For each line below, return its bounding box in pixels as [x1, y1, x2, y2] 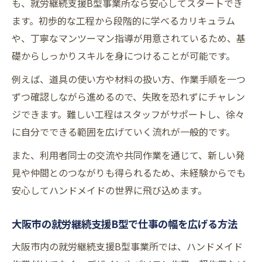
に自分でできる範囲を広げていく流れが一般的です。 [12, 125, 235, 139]
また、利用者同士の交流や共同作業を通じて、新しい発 [12, 148, 245, 163]
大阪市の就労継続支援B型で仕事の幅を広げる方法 [12, 216, 237, 232]
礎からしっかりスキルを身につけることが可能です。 [12, 49, 235, 63]
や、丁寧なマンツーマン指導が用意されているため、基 [12, 31, 246, 46]
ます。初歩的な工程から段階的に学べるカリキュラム [12, 13, 235, 28]
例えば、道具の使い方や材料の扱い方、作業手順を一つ [12, 72, 246, 87]
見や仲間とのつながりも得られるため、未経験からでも [12, 166, 246, 180]
